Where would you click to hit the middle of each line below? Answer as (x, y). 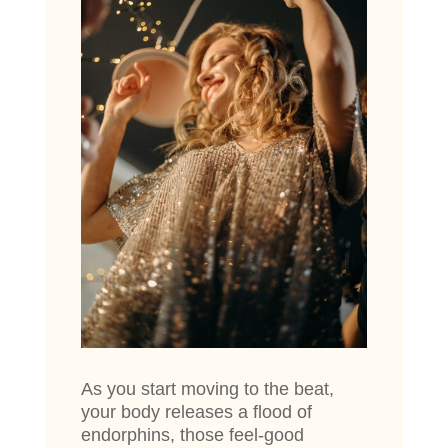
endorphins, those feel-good (192, 435)
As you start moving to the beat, (207, 389)
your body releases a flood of (196, 412)
